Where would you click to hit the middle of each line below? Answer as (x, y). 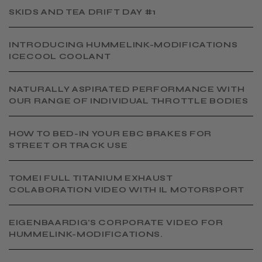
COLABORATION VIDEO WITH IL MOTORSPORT (127, 189)
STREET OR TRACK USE (68, 145)
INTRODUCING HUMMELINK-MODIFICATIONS (123, 44)
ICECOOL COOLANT (60, 56)
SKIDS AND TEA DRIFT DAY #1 (83, 12)
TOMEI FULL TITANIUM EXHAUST (91, 178)
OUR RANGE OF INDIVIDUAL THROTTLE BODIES (129, 101)
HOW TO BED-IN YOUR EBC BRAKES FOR (111, 133)
